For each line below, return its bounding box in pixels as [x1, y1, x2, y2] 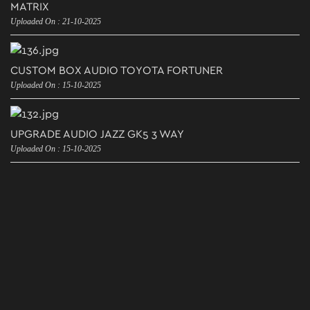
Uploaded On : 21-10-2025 [10, 16, 101, 26]
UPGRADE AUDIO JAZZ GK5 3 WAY [10, 128, 184, 140]
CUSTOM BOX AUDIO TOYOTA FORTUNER [10, 64, 223, 76]
